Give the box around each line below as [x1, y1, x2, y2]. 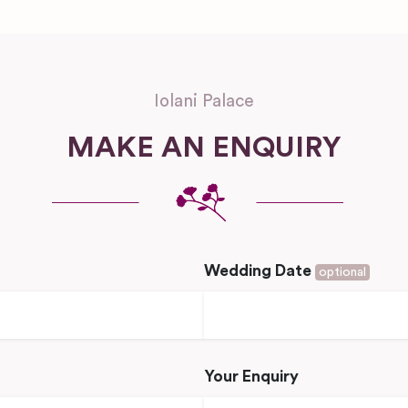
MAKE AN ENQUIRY [66, 132, 342, 162]
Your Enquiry [204, 368, 299, 384]
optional [319, 265, 366, 279]
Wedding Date [204, 262, 315, 279]
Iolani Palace [154, 92, 254, 110]
